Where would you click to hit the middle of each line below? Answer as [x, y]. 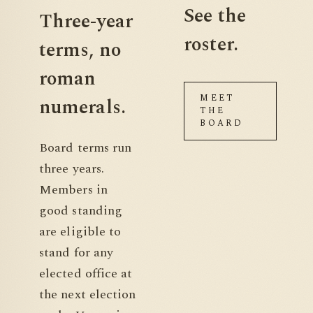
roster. [211, 45]
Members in [73, 190]
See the [215, 16]
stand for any [77, 253]
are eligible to [80, 232]
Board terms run [86, 148]
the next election [88, 295]
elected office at [86, 274]
